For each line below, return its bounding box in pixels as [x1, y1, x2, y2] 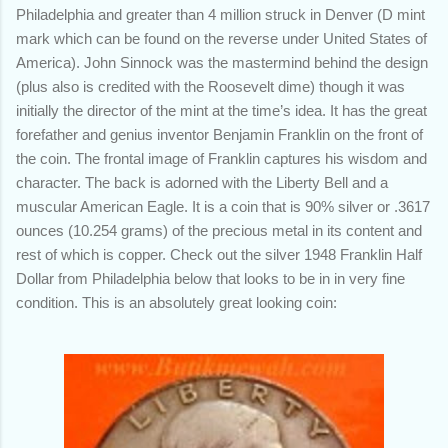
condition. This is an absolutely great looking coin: [16, 293, 337, 311]
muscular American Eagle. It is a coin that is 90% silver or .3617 [16, 197, 430, 215]
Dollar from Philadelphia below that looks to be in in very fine [16, 269, 405, 287]
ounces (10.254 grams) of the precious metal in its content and [16, 221, 422, 239]
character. [16, 173, 85, 191]
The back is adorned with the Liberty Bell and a [85, 173, 388, 191]
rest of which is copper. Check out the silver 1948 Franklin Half [16, 245, 422, 263]
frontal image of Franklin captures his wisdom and [104, 149, 427, 167]
